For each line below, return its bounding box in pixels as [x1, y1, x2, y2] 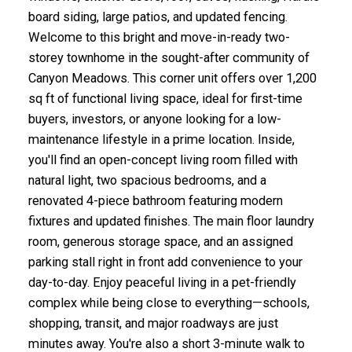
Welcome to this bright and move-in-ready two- [27, 30, 290, 46]
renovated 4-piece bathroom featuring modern [27, 193, 283, 209]
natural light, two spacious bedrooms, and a [27, 173, 266, 189]
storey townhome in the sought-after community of [27, 50, 310, 66]
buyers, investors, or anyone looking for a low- [27, 112, 281, 127]
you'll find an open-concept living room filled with [27, 152, 298, 168]
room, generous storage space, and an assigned [27, 234, 293, 250]
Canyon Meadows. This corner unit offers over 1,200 [27, 71, 317, 86]
